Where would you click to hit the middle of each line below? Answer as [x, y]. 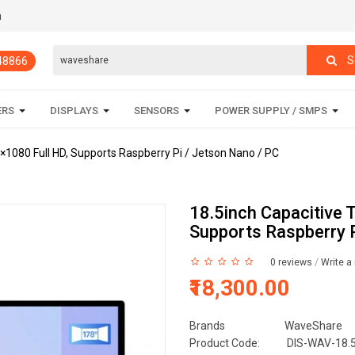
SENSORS [156, 111]
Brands [207, 326]
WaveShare [313, 326]
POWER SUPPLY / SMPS [271, 111]
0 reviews [291, 262]
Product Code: [225, 343]
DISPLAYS [74, 111]
